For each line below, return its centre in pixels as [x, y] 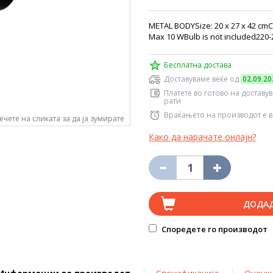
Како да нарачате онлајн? [202, 137]
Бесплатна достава [198, 65]
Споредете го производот [214, 229]
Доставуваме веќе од [202, 79]
